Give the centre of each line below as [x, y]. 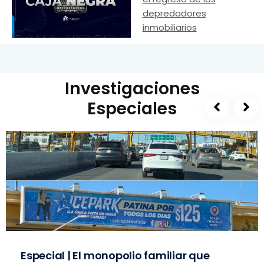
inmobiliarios [169, 27]
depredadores [174, 13]
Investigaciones [132, 88]
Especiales [132, 108]
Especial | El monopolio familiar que [115, 255]
